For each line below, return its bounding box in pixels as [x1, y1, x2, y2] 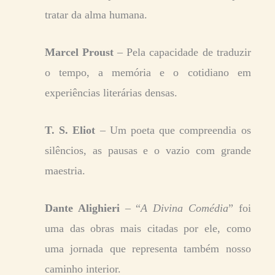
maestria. [45, 164, 85, 177]
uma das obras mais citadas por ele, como [45, 222, 251, 234]
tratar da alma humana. [45, 8, 147, 21]
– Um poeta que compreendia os [95, 123, 251, 136]
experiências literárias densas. [45, 86, 177, 99]
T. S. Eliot [45, 123, 96, 136]
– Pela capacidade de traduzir [114, 45, 251, 58]
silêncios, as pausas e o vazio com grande [45, 144, 251, 157]
